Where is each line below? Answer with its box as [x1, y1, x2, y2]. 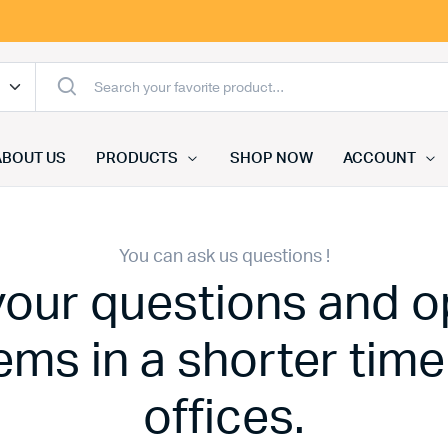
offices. [143, 394, 305, 442]
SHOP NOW [230, 151, 314, 166]
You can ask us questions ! [118, 248, 330, 266]
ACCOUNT [343, 151, 416, 166]
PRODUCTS [95, 151, 179, 166]
